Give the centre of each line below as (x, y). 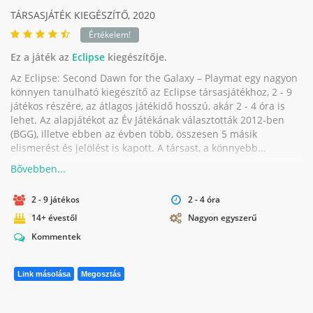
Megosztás (101, 274)
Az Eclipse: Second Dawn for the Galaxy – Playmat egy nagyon (154, 78)
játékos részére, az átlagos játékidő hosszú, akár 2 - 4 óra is (148, 105)
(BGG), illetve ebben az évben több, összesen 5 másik (134, 133)
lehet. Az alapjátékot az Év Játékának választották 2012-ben (147, 119)
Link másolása (44, 274)
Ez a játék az (41, 57)
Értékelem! (110, 34)
